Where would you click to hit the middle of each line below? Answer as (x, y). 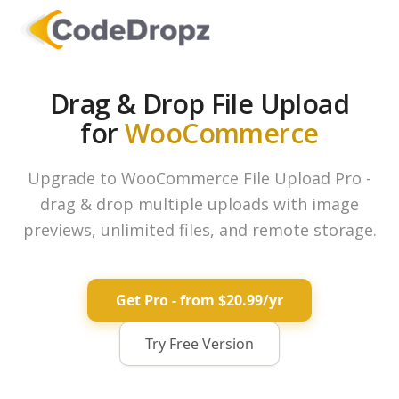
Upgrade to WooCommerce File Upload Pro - (199, 178)
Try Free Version (199, 344)
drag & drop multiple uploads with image (199, 204)
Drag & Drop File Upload (199, 104)
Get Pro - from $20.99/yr (199, 300)
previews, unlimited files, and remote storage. (199, 230)
